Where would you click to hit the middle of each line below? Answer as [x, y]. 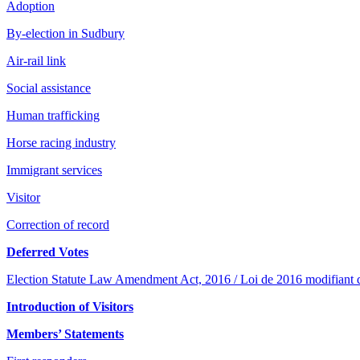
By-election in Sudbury [65, 33]
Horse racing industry [61, 142]
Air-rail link [36, 60]
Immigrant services [54, 170]
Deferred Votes [47, 252]
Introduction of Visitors [70, 306]
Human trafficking [53, 115]
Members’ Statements [65, 333]
